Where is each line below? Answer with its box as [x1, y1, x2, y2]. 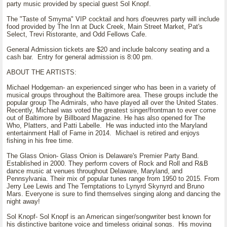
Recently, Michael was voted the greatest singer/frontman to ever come [7, 106, 216, 114]
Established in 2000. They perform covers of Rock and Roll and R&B [7, 160, 208, 167]
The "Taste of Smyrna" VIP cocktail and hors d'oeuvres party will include [7, 15, 219, 23]
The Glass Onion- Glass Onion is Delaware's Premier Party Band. [7, 152, 199, 160]
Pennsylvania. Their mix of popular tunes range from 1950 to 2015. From [7, 175, 219, 182]
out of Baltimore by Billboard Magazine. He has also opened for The [7, 114, 205, 122]
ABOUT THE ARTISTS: [7, 68, 77, 76]
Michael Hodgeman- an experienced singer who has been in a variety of [7, 84, 216, 91]
